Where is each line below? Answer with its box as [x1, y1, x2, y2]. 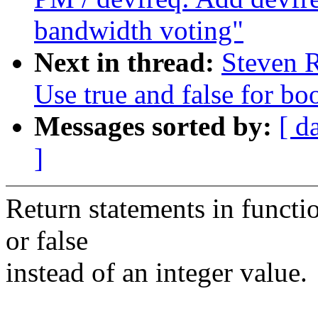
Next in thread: [34, 47, 221, 78]
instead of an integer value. [6, 257, 307, 288]
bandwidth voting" [34, 15, 243, 46]
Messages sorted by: [34, 111, 279, 142]
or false [6, 225, 88, 256]
